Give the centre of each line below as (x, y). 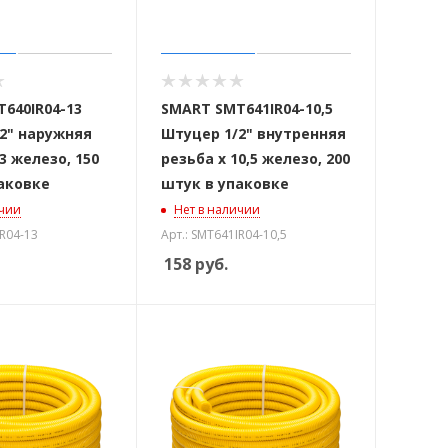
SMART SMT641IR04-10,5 (246, 108)
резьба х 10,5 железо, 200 (255, 158)
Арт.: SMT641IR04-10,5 (223, 234)
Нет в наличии (216, 209)
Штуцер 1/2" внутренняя (253, 133)
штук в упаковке (224, 183)
